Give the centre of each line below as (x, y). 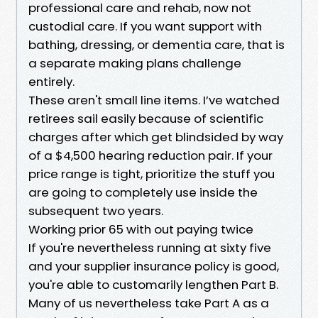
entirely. (51, 81)
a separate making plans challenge (135, 63)
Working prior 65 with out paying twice (141, 229)
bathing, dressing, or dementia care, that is (157, 44)
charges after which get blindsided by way (156, 137)
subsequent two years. (96, 210)
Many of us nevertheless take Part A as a (149, 303)
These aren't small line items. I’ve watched (154, 100)
